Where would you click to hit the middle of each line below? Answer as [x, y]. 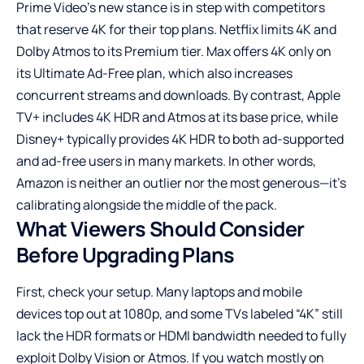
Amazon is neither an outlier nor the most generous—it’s [181, 182]
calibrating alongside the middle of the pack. [147, 204]
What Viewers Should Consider [160, 228]
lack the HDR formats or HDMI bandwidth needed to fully [181, 336]
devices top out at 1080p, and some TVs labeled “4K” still [180, 314]
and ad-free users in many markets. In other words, [166, 160]
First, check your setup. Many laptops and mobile [159, 292]
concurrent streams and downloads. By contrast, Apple [178, 95]
